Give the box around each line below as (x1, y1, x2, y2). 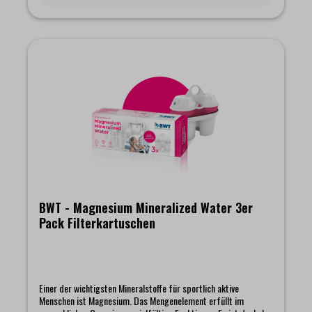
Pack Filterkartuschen (39, 213, 155, 232)
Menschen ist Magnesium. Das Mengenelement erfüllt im (39, 292, 244, 308)
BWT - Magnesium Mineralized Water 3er (39, 198, 253, 217)
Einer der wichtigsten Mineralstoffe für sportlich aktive (39, 280, 239, 295)
